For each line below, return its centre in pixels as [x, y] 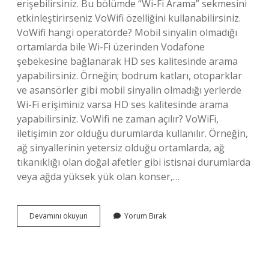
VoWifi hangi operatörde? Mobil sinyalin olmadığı [127, 32]
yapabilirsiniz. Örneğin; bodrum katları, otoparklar [129, 76]
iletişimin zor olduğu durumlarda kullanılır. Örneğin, [132, 133]
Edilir [95, 248]
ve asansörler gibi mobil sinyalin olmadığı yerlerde [129, 90]
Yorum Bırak [145, 216]
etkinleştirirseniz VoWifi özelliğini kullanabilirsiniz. [129, 18]
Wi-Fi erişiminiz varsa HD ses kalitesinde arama [122, 104]
